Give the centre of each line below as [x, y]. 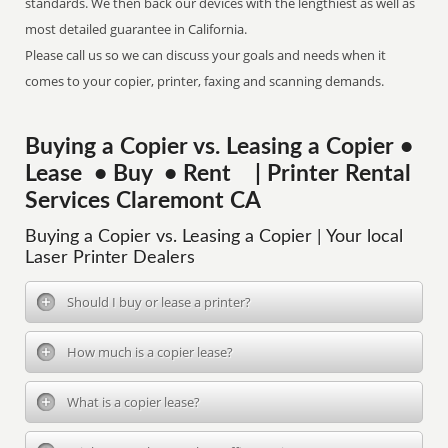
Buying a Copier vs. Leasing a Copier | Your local [214, 237]
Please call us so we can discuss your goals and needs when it [206, 55]
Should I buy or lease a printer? [159, 302]
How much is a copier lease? [150, 352]
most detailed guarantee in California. [136, 29]
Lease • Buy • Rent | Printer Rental [218, 174]
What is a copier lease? [134, 402]
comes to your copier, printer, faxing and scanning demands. [205, 81]
